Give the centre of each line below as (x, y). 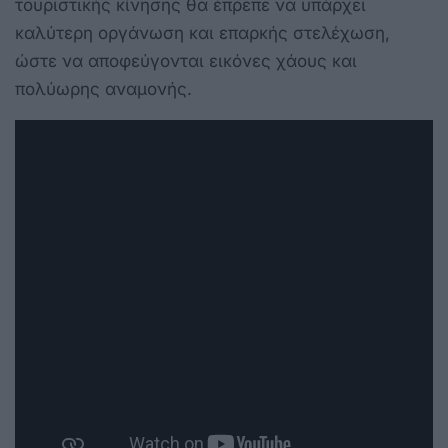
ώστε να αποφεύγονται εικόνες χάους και (186, 60)
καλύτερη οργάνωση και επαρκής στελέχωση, (202, 32)
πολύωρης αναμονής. (103, 88)
